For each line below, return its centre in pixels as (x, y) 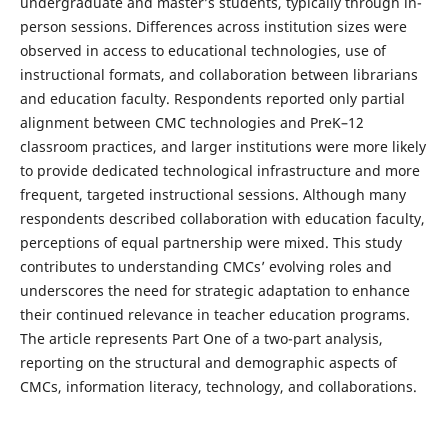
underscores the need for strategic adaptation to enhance (214, 290)
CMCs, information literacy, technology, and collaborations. (218, 386)
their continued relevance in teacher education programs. (214, 314)
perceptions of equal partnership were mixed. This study (210, 242)
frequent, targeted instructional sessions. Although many (212, 194)
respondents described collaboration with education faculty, (222, 218)
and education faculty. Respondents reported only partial (212, 98)
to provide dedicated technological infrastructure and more (219, 170)
